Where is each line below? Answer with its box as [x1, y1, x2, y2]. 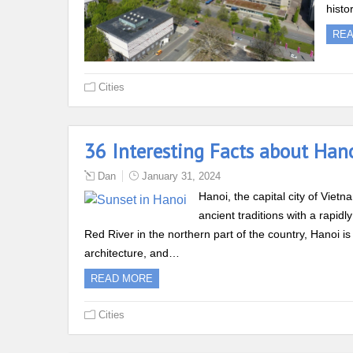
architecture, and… [84, 247, 180, 260]
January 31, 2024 [142, 170, 221, 183]
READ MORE [91, 273, 153, 285]
